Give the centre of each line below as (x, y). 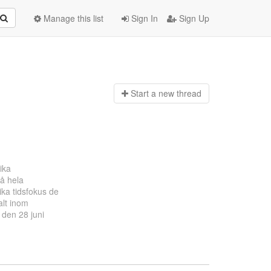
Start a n (147, 93)
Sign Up (193, 18)
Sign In (143, 18)
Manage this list (72, 18)
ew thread (182, 93)
